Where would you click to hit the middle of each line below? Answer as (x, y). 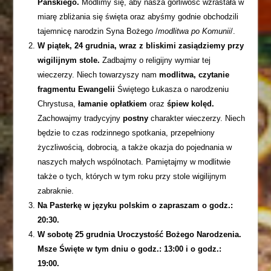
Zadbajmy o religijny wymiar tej (155, 60)
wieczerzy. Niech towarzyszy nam (99, 75)
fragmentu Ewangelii (77, 89)
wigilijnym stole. (69, 60)
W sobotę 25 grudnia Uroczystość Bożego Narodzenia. (140, 234)
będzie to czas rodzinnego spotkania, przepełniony (126, 133)
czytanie (214, 75)
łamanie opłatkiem (113, 104)
